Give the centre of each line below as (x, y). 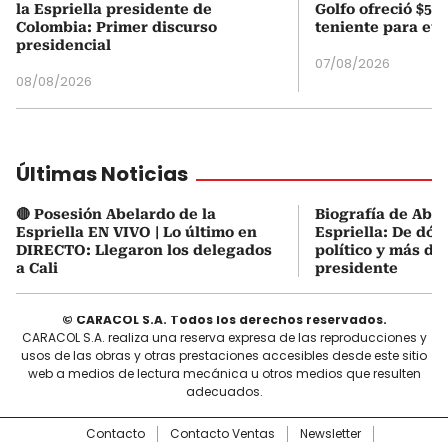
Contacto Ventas (222, 433)
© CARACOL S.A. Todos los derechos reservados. (224, 319)
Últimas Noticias (102, 173)
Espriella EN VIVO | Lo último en (136, 231)
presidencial (63, 44)
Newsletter (330, 433)
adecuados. (224, 391)
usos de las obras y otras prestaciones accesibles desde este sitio (224, 355)
